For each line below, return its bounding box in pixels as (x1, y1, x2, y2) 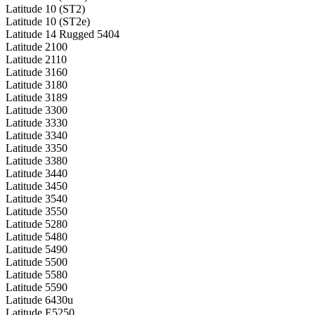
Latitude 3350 (6, 141, 67, 154)
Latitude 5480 (6, 230, 67, 243)
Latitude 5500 (6, 255, 67, 268)
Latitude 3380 (6, 154, 67, 167)
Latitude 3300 (6, 103, 67, 116)
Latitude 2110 (6, 53, 67, 65)
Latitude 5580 (6, 268, 67, 281)
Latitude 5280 (6, 217, 67, 230)
